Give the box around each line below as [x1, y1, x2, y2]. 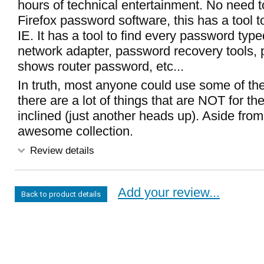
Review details [27, 144, 94, 156]
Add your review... [118, 185, 220, 200]
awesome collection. [18, 124, 133, 138]
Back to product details [21, 190, 101, 199]
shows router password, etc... [18, 59, 184, 74]
